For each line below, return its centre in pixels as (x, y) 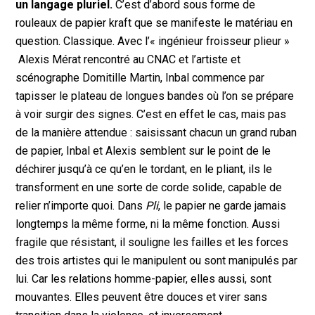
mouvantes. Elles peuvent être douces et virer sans (142, 297)
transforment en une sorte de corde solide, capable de (149, 188)
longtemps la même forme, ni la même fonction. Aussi (148, 224)
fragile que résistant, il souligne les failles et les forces (152, 243)
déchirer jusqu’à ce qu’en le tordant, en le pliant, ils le (144, 169)
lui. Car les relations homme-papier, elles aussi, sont (144, 279)
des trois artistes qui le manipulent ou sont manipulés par (157, 261)
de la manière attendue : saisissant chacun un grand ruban (156, 133)
